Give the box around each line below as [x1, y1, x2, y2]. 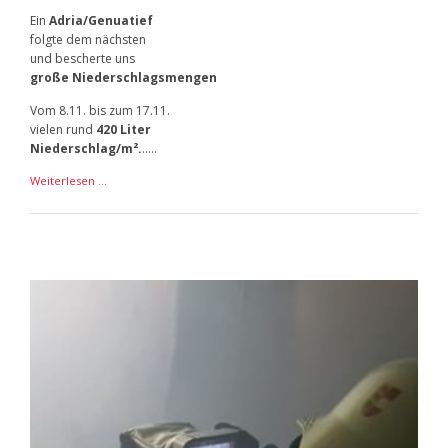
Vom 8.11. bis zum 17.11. [29, 101, 170, 119]
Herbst [105, 190, 142, 206]
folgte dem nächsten [29, 30, 146, 48]
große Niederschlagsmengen [29, 68, 217, 86]
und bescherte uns [29, 49, 141, 67]
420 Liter [95, 120, 151, 138]
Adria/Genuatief [48, 11, 159, 29]
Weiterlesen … [29, 173, 107, 189]
